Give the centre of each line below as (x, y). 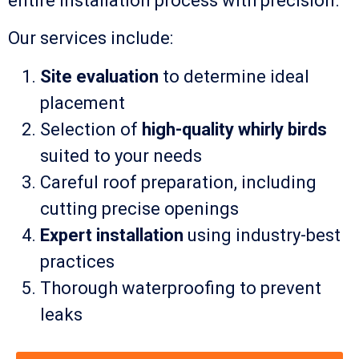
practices (77, 261)
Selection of (91, 129)
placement (83, 103)
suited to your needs (121, 155)
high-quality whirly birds (234, 129)
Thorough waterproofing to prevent (181, 288)
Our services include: (91, 38)
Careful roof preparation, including (178, 182)
